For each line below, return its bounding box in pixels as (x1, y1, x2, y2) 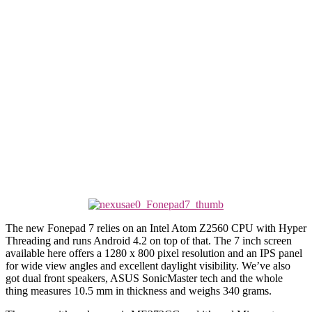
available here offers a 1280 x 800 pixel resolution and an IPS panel (6, 247, 302, 259)
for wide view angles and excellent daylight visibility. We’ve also (6, 259, 290, 272)
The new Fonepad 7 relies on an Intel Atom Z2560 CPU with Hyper (6, 221, 306, 234)
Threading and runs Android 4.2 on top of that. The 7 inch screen (6, 234, 292, 247)
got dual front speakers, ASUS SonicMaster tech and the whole (6, 272, 283, 284)
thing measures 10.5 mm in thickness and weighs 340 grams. (6, 284, 272, 297)
